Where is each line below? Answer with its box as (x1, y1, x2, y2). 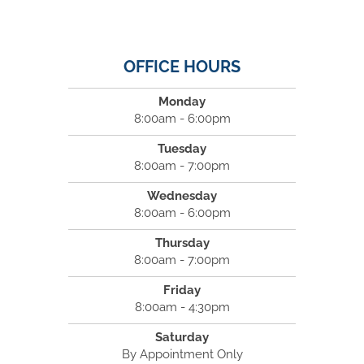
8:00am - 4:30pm (134, 300, 230, 315)
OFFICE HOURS (123, 57, 240, 77)
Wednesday (147, 188, 217, 204)
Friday (163, 283, 201, 298)
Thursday (154, 236, 210, 251)
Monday (158, 94, 206, 110)
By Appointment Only (121, 347, 243, 362)
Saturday (155, 330, 209, 345)
